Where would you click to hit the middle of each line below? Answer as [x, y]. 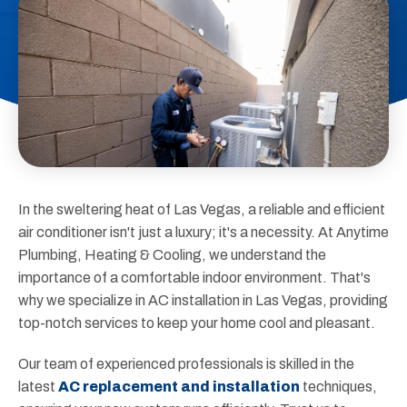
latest [38, 387]
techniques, [338, 387]
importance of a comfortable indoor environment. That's [194, 278]
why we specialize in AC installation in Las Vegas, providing [203, 300]
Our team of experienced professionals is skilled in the [186, 364]
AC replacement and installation [179, 387]
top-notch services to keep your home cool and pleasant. [197, 323]
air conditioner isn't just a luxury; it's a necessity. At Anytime [203, 232]
